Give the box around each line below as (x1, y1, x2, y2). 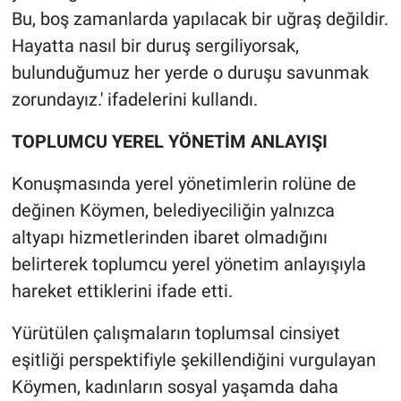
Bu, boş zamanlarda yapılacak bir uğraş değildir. (11, 8, 388, 30)
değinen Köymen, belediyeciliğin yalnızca (11, 200, 335, 222)
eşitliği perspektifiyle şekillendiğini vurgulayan (11, 349, 376, 371)
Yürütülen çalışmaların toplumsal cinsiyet (11, 322, 340, 345)
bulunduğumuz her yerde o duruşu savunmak (11, 62, 369, 84)
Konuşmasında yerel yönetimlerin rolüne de (11, 173, 356, 195)
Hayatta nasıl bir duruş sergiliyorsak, (11, 35, 299, 57)
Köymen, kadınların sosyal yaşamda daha (11, 376, 338, 398)
